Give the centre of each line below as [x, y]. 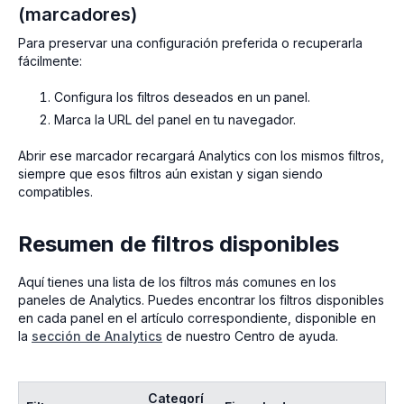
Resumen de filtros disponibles [179, 244]
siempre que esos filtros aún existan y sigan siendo [170, 174]
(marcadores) [78, 15]
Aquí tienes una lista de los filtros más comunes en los [177, 282]
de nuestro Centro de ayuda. [250, 336]
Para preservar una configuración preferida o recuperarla [190, 43]
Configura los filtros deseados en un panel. [182, 97]
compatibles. [55, 192]
